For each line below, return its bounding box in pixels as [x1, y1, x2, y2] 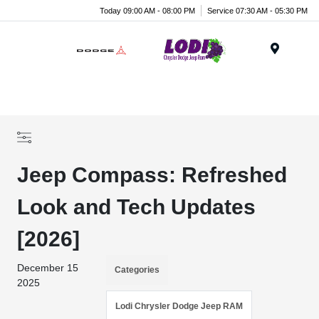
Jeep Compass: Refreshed [17, 163, 288, 187]
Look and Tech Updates [17, 195, 256, 219]
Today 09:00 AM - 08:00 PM [100, 6, 195, 15]
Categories [115, 265, 160, 275]
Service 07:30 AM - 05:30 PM [207, 6, 308, 15]
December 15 [17, 262, 79, 273]
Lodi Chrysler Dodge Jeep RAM [115, 301, 244, 311]
